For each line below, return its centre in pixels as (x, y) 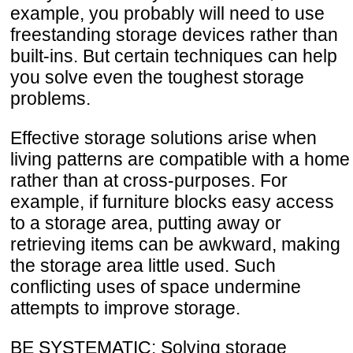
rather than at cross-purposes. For (149, 181)
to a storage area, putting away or (146, 223)
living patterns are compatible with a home (180, 160)
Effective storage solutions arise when (163, 138)
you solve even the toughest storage (157, 78)
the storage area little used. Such (143, 266)
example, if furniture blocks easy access (172, 202)
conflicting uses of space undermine (156, 287)
